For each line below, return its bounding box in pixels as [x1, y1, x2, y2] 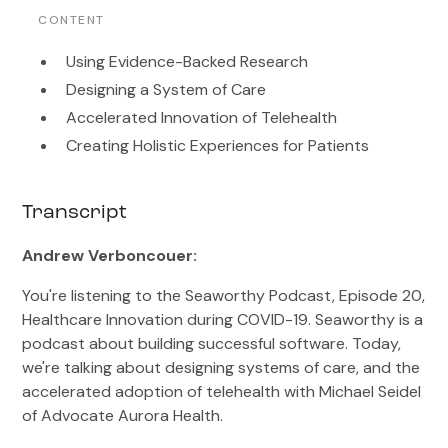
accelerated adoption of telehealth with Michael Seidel [22, 381, 422, 402]
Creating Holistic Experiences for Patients [66, 135, 370, 156]
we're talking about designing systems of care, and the [22, 357, 421, 378]
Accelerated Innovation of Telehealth [66, 107, 338, 128]
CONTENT [38, 12, 105, 28]
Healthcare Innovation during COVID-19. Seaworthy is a [22, 309, 424, 330]
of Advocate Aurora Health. [22, 405, 224, 426]
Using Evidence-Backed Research [66, 51, 309, 72]
